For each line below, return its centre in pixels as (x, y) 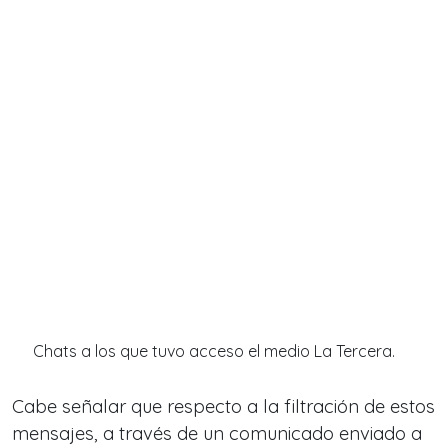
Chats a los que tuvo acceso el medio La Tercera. (214, 351)
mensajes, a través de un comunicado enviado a (217, 434)
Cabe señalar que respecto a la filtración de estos (223, 407)
